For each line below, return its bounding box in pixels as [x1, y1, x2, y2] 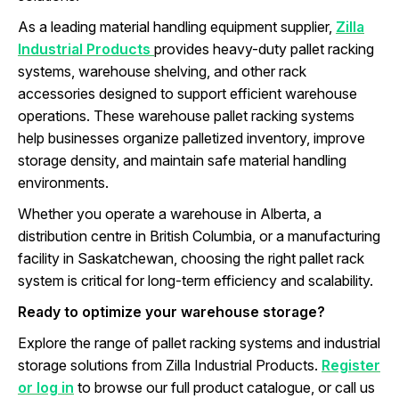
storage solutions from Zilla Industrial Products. [18, 356, 322, 375]
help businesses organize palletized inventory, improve [18, 129, 365, 148]
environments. [18, 174, 109, 192]
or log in [18, 379, 74, 397]
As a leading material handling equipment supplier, [18, 18, 336, 37]
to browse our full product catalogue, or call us [74, 379, 375, 397]
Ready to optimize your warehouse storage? [18, 303, 325, 322]
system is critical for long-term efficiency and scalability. [18, 272, 373, 290]
